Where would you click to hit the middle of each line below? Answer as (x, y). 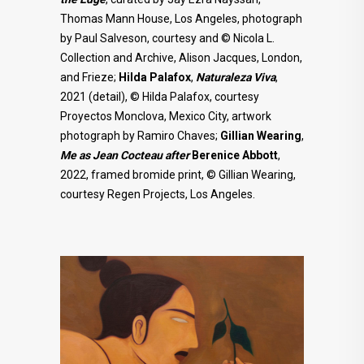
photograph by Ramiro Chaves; (140, 135)
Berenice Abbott (235, 155)
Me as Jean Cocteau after (125, 155)
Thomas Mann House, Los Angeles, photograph (181, 18)
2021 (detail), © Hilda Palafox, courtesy (160, 96)
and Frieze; (89, 77)
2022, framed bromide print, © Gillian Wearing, (178, 174)
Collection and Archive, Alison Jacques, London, (181, 57)
